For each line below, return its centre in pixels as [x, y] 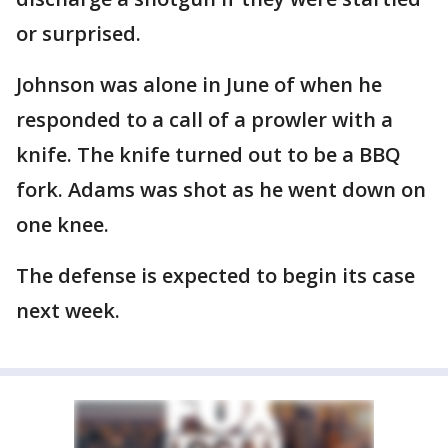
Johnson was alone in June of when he [199, 85]
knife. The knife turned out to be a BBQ [208, 155]
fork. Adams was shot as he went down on [221, 190]
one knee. [62, 225]
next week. [68, 311]
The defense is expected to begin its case [215, 276]
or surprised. [78, 34]
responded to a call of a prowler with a [204, 120]
